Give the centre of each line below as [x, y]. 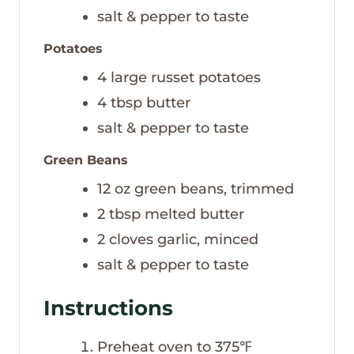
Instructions [108, 308]
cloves [131, 239]
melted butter [194, 214]
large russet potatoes [186, 78]
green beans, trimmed [214, 188]
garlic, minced [208, 239]
